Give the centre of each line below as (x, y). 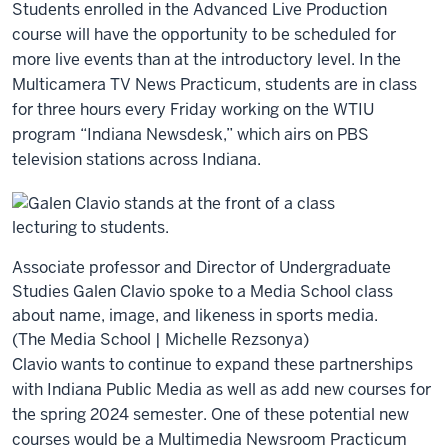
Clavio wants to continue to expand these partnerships (212, 364)
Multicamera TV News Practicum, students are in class (214, 84)
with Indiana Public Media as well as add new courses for (221, 389)
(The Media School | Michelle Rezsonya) (160, 339)
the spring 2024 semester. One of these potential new (210, 414)
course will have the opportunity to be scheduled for (204, 34)
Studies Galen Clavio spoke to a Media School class (202, 291)
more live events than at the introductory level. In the (206, 59)
